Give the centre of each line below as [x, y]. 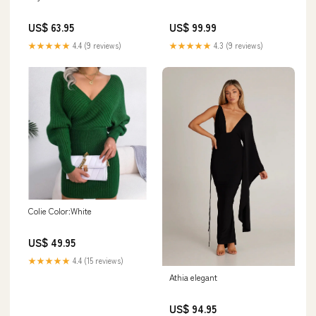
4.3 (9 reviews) [237, 45]
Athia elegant [193, 276]
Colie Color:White [60, 211]
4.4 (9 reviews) [96, 45]
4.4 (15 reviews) [97, 261]
